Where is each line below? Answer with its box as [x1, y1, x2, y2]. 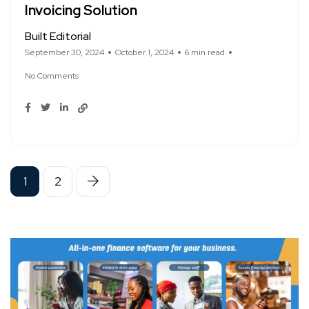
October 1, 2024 [115, 47, 174, 59]
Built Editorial [25, 29, 91, 44]
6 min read [185, 47, 225, 59]
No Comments [25, 70, 79, 82]
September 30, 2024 [25, 47, 104, 59]
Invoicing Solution [25, 1, 137, 20]
